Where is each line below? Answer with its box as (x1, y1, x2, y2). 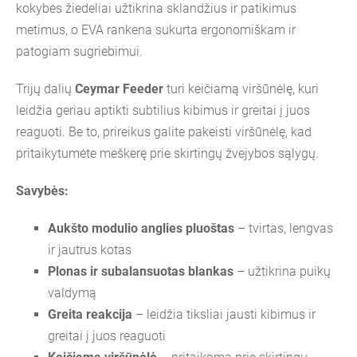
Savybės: (16, 182, 69, 198)
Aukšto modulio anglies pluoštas (48, 220, 234, 236)
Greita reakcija (48, 306, 132, 322)
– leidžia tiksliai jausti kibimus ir (132, 306, 316, 322)
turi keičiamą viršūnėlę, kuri (163, 80, 319, 96)
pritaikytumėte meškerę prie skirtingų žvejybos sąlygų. (16, 145, 319, 161)
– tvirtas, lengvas (234, 220, 333, 236)
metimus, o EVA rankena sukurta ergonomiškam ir (16, 22, 296, 37)
